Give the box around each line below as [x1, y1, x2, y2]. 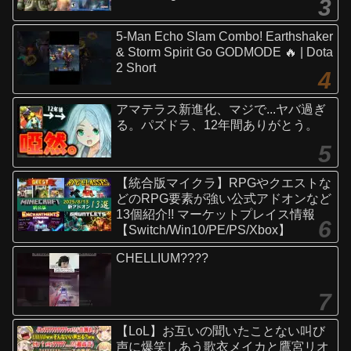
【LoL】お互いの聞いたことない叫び [116, 324, 326, 338]
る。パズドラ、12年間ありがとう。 [116, 118, 319, 132]
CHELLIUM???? [116, 251, 209, 265]
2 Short [116, 60, 157, 74]
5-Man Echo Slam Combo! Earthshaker [116, 29, 334, 43]
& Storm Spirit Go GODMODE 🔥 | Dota [116, 45, 334, 59]
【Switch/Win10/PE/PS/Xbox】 [116, 223, 291, 237]
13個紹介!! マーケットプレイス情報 [116, 207, 316, 221]
